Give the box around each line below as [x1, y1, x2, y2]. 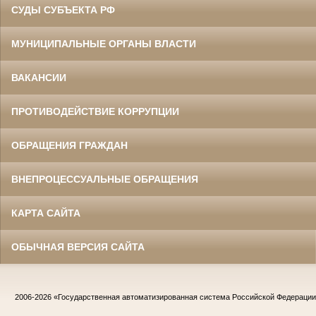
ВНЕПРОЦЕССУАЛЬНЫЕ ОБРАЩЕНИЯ [11, 174, 198, 186]
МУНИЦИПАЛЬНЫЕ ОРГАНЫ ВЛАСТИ [11, 38, 196, 50]
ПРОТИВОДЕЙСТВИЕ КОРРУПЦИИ [11, 106, 179, 118]
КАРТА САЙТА [11, 207, 80, 219]
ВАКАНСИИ [11, 72, 66, 84]
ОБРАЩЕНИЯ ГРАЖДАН [11, 140, 128, 152]
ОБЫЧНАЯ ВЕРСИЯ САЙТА [11, 241, 145, 253]
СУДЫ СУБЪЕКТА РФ [11, 4, 115, 16]
